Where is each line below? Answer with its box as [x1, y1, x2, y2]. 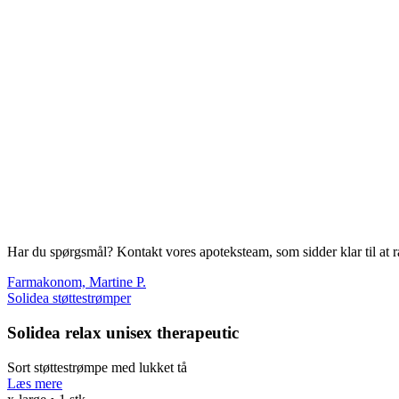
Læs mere [7, 375, 62, 391]
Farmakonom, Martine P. [7, 274, 146, 290]
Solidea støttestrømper [7, 290, 131, 306]
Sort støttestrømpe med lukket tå [7, 359, 187, 375]
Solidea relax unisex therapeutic [7, 322, 239, 342]
